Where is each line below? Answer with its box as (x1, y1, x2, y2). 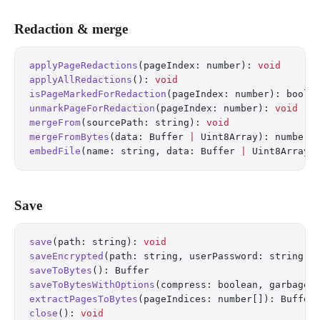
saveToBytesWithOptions (29, 279, 155, 290)
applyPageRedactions (29, 60, 138, 71)
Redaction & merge (14, 21, 128, 36)
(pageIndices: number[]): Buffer (138, 294, 315, 304)
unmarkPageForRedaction (29, 103, 155, 114)
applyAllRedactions (29, 74, 132, 85)
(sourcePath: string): (81, 117, 206, 128)
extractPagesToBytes (29, 294, 138, 304)
